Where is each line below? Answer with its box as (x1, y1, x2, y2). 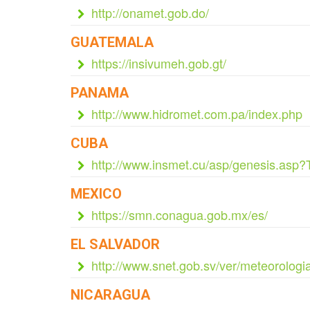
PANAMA (71, 84, 129, 101)
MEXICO (71, 185, 122, 202)
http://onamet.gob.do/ (91, 3, 209, 21)
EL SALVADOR (71, 236, 160, 253)
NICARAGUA (71, 286, 150, 303)
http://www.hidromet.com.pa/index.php (91, 104, 302, 122)
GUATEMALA (71, 34, 154, 51)
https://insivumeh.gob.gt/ (91, 54, 226, 72)
